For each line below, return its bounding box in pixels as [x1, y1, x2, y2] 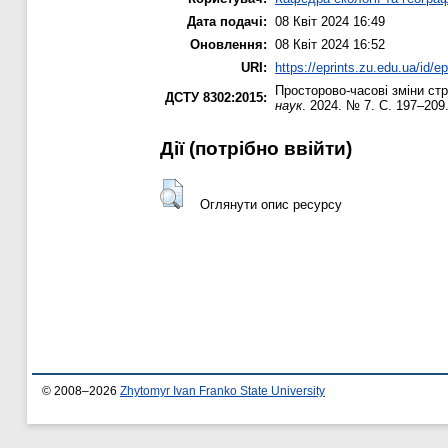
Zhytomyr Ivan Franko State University [120, 385, 325, 398]
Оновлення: [190, 37, 267, 53]
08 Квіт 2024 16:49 [275, 14, 385, 30]
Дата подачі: [187, 14, 267, 30]
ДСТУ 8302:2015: [165, 90, 267, 106]
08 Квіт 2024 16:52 [275, 37, 385, 53]
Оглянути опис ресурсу [199, 196, 342, 212]
